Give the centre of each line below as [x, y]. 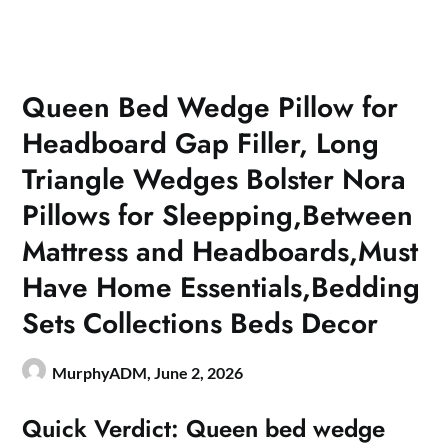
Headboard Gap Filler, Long [201, 144]
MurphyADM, [103, 373]
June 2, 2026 [199, 373]
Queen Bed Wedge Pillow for [210, 108]
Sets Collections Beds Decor [200, 324]
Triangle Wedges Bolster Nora [214, 180]
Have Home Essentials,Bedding [221, 288]
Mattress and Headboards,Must [220, 252]
